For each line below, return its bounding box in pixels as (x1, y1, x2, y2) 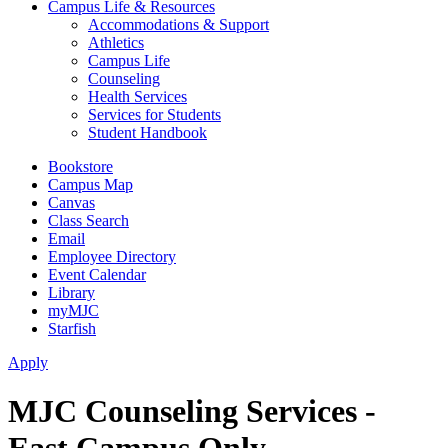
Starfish (48, 320, 96, 337)
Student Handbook (88, 124, 207, 141)
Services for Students (88, 106, 221, 123)
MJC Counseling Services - (8, 393, 376, 430)
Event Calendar (48, 266, 146, 283)
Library (48, 284, 95, 301)
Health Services (88, 88, 187, 105)
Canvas (48, 194, 95, 211)
